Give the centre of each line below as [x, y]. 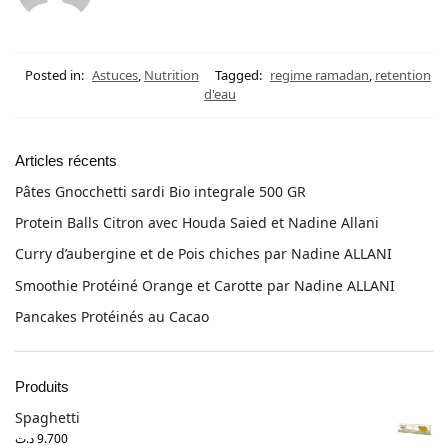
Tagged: [238, 75]
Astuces [115, 75]
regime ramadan [319, 75]
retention [403, 75]
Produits [42, 386]
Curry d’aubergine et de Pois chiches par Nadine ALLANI [203, 254]
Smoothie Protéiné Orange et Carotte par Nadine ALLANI [205, 285]
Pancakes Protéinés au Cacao [112, 316]
